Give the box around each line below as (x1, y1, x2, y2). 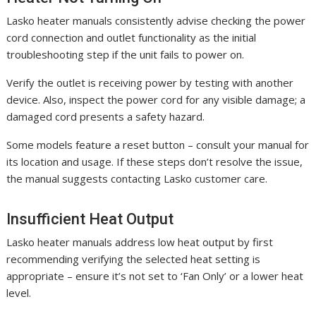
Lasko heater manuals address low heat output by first (6, 235, 274, 250)
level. (6, 286, 32, 300)
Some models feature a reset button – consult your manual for (6, 138, 310, 152)
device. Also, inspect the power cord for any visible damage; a (6, 92, 306, 107)
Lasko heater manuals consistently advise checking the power (6, 13, 306, 28)
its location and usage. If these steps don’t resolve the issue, (6, 154, 303, 169)
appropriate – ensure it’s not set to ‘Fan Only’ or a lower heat (6, 269, 304, 284)
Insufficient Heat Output (6, 210, 174, 229)
